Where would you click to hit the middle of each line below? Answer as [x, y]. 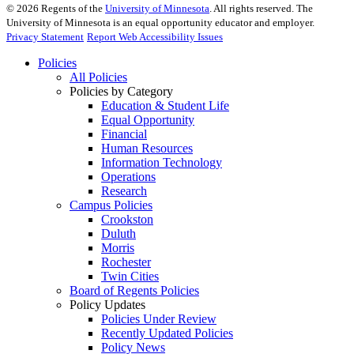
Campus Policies [111, 205]
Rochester [126, 262]
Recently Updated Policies [167, 333]
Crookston [127, 220]
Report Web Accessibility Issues [155, 37]
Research [124, 191]
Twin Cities [130, 277]
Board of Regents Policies [134, 291]
